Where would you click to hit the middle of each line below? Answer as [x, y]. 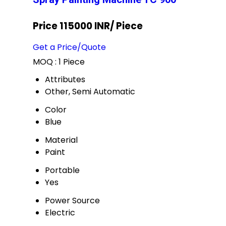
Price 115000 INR [71, 26]
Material [61, 140]
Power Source [72, 201]
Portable [62, 171]
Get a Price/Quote [69, 47]
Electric [60, 213]
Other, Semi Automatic [90, 92]
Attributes [65, 80]
